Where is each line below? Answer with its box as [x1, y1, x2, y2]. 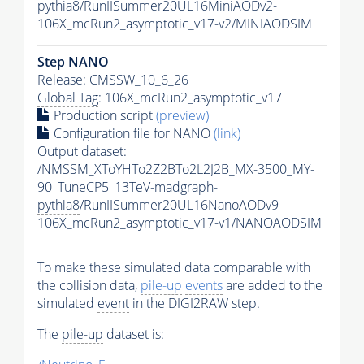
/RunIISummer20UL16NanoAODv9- [80, 196, 283, 214]
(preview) [156, 106, 209, 125]
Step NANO [37, 53, 109, 71]
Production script [50, 106, 156, 125]
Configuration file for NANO [50, 124, 214, 143]
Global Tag [37, 89, 98, 107]
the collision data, [37, 276, 141, 295]
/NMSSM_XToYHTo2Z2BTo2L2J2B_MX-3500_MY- [37, 160, 314, 179]
